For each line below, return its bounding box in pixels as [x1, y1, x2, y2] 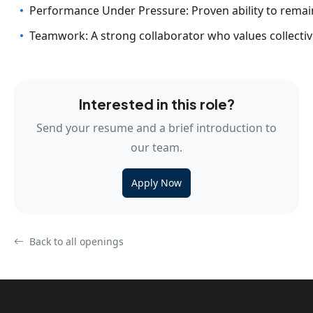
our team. [131, 140, 182, 155]
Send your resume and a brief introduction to [36, 120, 277, 136]
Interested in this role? [78, 95, 235, 112]
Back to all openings [27, 235, 124, 248]
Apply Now [131, 176, 182, 189]
